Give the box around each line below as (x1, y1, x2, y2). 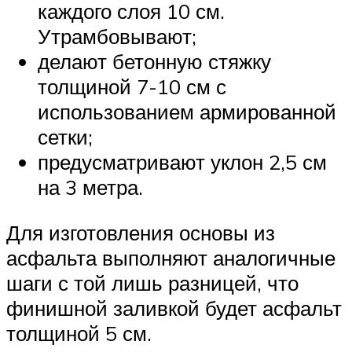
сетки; (38, 124, 93, 150)
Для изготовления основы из (6, 219, 275, 245)
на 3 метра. (38, 174, 143, 200)
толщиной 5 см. (6, 320, 152, 346)
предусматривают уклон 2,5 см (38, 149, 327, 175)
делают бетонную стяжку (38, 49, 271, 75)
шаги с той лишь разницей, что (6, 269, 299, 295)
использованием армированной (38, 99, 336, 125)
